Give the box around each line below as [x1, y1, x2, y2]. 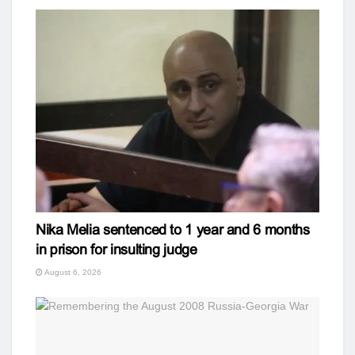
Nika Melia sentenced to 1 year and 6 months [36, 221, 310, 238]
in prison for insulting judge [36, 241, 197, 258]
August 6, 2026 [43, 267, 101, 277]
